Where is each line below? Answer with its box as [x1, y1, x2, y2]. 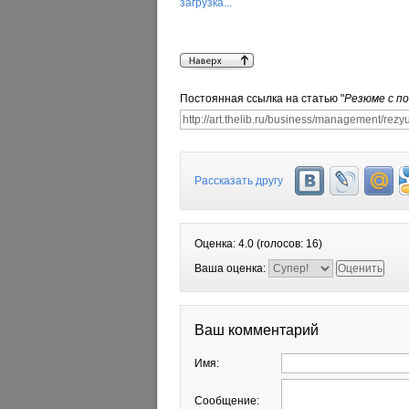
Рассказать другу [194, 174, 283, 187]
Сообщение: [194, 394, 259, 407]
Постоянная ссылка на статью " [180, 92, 344, 105]
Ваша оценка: [194, 262, 268, 275]
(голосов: [254, 237, 306, 250]
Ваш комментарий [194, 322, 319, 338]
